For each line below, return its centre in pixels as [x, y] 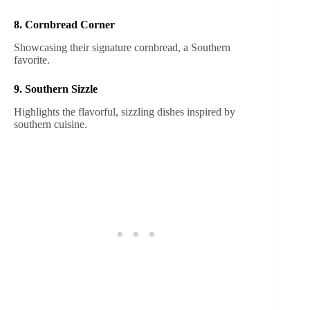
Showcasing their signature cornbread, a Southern [122, 48]
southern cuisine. [52, 124]
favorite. [33, 60]
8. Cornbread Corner [66, 25]
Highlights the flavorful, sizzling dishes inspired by [125, 112]
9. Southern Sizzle [57, 89]
